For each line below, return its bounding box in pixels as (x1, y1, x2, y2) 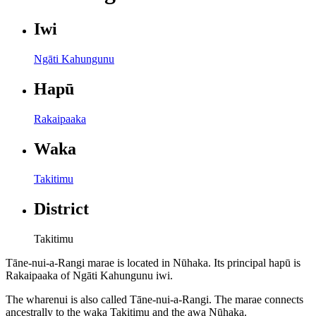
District (34, 199, 89, 218)
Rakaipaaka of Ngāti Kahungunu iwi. (6, 269, 173, 281)
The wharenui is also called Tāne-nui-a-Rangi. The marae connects (6, 293, 303, 305)
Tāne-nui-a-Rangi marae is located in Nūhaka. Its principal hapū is (6, 256, 300, 269)
